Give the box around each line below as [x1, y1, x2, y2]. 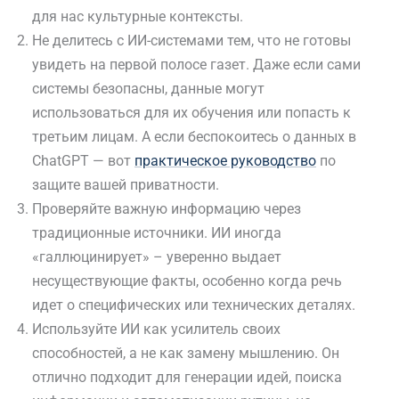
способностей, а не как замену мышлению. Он [32, 345, 339, 362]
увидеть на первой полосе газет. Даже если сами [32, 56, 361, 74]
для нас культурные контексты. [32, 8, 243, 26]
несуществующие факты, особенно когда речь [32, 273, 342, 290]
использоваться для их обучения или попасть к [32, 104, 351, 122]
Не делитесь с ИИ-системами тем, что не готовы [32, 32, 351, 50]
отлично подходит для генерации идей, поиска [32, 369, 342, 387]
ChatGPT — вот [32, 152, 134, 170]
